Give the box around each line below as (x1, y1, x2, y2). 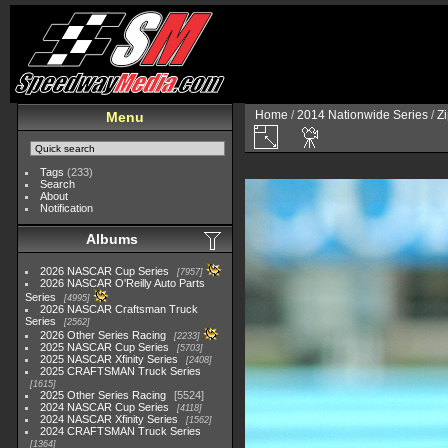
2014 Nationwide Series (297, 108, 428, 122)
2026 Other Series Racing (40, 329, 167, 341)
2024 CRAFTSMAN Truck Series (40, 425, 202, 437)
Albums (86, 231, 138, 247)
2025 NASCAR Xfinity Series (40, 353, 179, 365)
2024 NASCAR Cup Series (40, 401, 170, 413)
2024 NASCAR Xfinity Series (40, 413, 179, 425)
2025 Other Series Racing (40, 389, 167, 401)
